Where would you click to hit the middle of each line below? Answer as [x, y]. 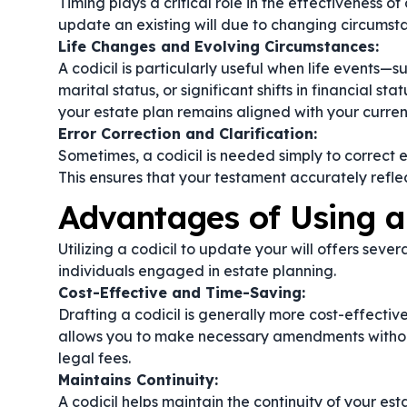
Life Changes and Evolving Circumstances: [218, 46]
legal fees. [94, 358]
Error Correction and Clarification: [188, 134]
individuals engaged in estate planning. [197, 271]
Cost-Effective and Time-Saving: [182, 293]
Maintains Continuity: [138, 380]
